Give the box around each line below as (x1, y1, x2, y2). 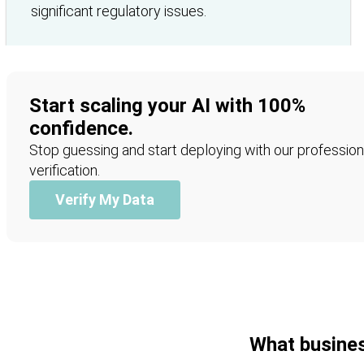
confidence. (29, 116, 133, 140)
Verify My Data (55, 190, 154, 208)
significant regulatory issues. (31, 2, 206, 19)
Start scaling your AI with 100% (29, 93, 305, 117)
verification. (29, 161, 100, 179)
